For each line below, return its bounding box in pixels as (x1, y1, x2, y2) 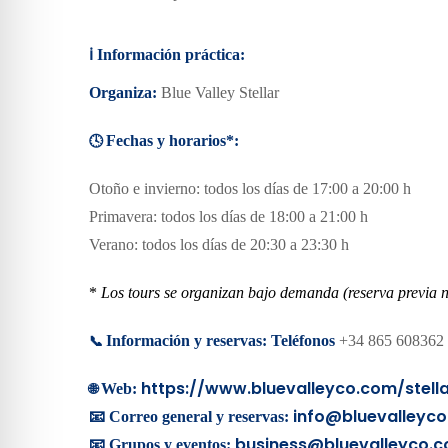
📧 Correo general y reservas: (89, 408, 289, 426)
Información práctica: (97, 46, 245, 64)
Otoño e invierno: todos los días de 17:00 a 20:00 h (89, 180, 411, 198)
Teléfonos (271, 332, 335, 350)
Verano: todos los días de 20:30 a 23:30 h (89, 236, 349, 254)
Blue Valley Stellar (157, 84, 279, 102)
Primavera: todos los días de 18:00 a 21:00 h (89, 208, 368, 226)
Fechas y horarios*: (106, 132, 239, 150)
